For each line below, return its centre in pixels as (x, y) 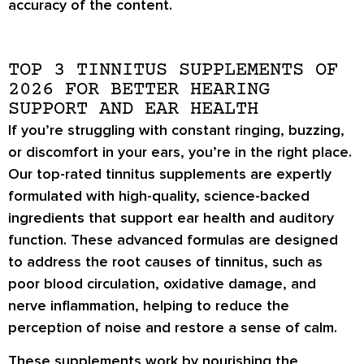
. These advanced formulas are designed (201, 239)
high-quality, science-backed (214, 195)
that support (131, 217)
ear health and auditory (256, 217)
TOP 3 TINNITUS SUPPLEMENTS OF (173, 70)
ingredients (46, 217)
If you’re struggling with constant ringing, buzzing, (176, 130)
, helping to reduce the (212, 305)
